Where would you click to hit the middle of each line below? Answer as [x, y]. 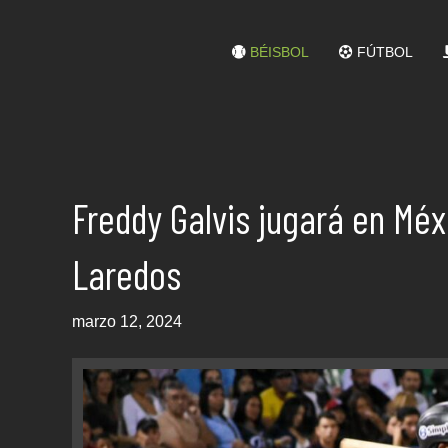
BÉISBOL [277, 52]
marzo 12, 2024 [127, 321]
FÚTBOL [382, 52]
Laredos [126, 274]
